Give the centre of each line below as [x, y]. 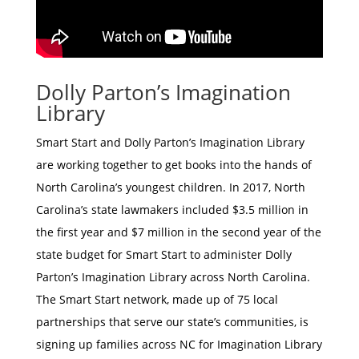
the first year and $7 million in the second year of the [178, 232]
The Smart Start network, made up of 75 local [157, 300]
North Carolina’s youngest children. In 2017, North [170, 188]
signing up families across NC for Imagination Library [179, 345]
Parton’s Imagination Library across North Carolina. [173, 277]
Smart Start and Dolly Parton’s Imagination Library [170, 143]
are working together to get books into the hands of [173, 165]
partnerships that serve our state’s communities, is [172, 322]
